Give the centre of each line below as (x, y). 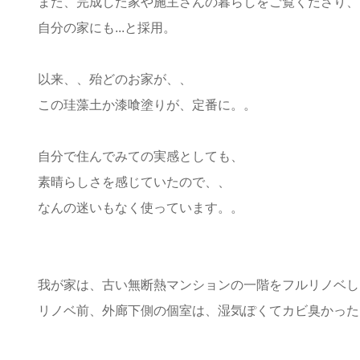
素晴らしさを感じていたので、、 (134, 182)
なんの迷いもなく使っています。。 (141, 207)
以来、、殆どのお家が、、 (115, 79)
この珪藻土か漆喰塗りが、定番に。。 (147, 104)
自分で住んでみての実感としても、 (141, 156)
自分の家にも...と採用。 (107, 27)
